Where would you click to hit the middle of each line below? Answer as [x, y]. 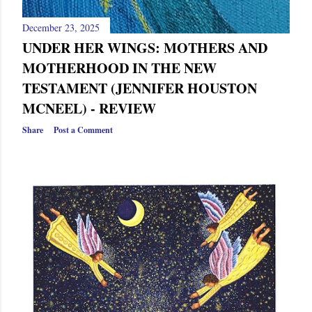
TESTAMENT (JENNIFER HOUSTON [140, 88]
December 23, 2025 [61, 28]
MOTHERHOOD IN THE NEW [119, 68]
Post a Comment [83, 130]
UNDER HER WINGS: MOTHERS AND [145, 48]
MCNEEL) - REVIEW [89, 109]
